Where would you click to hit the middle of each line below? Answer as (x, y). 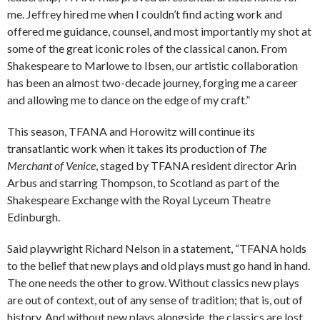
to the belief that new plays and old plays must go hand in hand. (159, 265)
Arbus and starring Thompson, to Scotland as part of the (143, 182)
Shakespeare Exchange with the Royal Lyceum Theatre (139, 199)
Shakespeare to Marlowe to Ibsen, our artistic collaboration (152, 65)
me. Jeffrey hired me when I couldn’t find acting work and (145, 14)
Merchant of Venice (51, 165)
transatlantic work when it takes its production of (128, 148)
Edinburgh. (34, 216)
